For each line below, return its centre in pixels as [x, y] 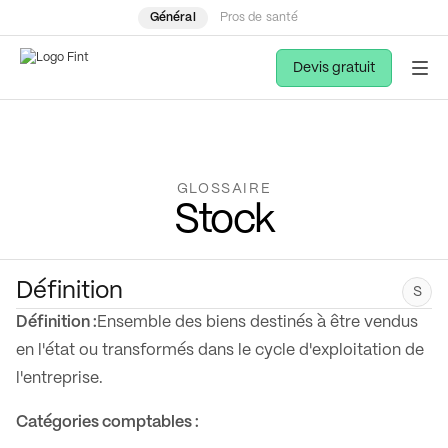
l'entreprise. [59, 378]
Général [172, 17]
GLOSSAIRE [224, 189]
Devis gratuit [334, 67]
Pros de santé [259, 17]
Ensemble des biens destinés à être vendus [257, 322]
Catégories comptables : [107, 422]
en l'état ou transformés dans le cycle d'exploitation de [220, 350]
